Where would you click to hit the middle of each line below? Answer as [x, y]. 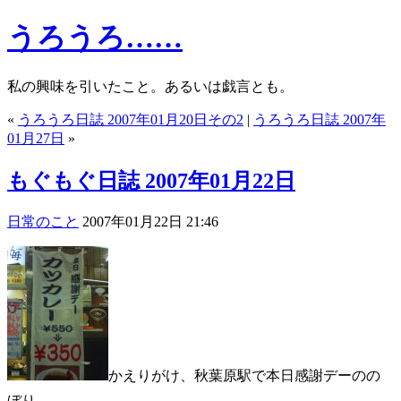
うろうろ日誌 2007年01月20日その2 [131, 119]
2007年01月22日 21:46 [149, 221]
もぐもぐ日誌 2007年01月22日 [151, 180]
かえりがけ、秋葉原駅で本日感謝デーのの [244, 375]
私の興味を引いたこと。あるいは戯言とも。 [150, 86]
